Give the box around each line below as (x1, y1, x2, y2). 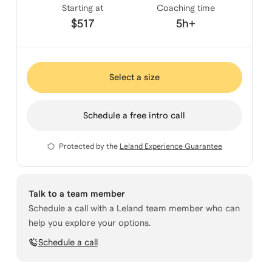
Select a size (109, 72, 160, 82)
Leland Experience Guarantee (119, 141, 222, 151)
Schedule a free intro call (83, 110, 186, 120)
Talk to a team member (28, 188, 125, 199)
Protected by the (58, 141, 118, 151)
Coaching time (157, 2, 216, 13)
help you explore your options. (28, 217, 151, 228)
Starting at (62, 2, 104, 13)
